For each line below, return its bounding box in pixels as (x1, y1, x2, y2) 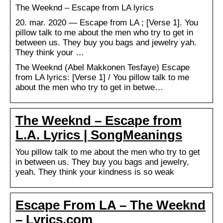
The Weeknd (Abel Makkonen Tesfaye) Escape (15, 62, 190, 72)
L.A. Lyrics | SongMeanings (15, 127, 182, 142)
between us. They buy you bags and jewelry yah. (15, 37, 197, 47)
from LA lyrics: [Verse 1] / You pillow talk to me (15, 72, 189, 82)
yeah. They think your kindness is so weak (15, 167, 174, 177)
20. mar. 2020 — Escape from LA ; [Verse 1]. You (15, 17, 198, 27)
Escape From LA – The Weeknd (15, 198, 206, 212)
